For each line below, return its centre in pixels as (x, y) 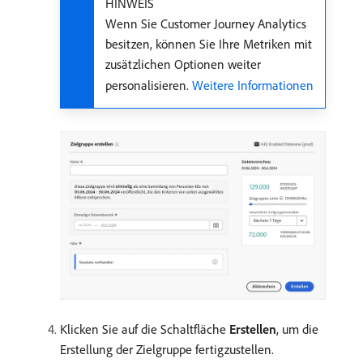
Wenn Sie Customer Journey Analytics (206, 23)
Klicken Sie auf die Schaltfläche (145, 329)
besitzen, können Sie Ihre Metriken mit (209, 43)
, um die (297, 329)
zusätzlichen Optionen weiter (183, 64)
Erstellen (253, 329)
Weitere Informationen (253, 85)
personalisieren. (149, 85)
